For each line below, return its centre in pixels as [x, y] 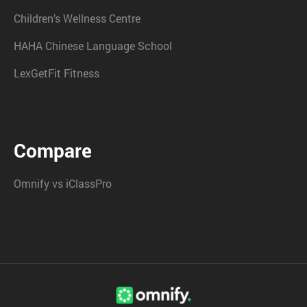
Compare [53, 151]
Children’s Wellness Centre [77, 19]
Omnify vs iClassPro [63, 184]
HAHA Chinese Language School [93, 46]
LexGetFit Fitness [57, 73]
